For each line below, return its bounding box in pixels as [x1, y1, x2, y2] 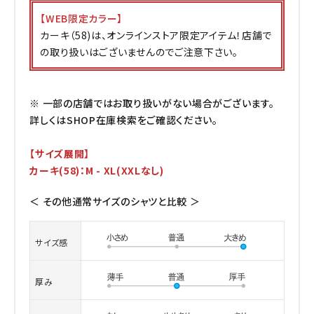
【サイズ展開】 [29, 146, 90, 161]
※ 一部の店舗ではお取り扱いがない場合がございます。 [29, 95, 275, 110]
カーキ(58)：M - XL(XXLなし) [29, 163, 164, 177]
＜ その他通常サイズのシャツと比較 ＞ [29, 193, 200, 208]
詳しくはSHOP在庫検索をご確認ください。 [29, 112, 218, 127]
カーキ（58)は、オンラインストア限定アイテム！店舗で [40, 27, 273, 42]
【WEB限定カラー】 [40, 11, 123, 25]
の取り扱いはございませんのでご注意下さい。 [40, 44, 238, 59]
